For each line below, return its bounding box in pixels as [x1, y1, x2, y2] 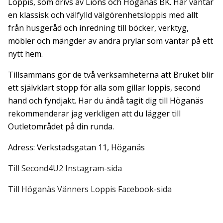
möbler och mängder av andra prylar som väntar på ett [8, 35, 213, 46]
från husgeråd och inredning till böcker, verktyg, [8, 22, 189, 33]
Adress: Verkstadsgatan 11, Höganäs [8, 141, 145, 153]
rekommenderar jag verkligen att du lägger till [8, 108, 181, 119]
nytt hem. [8, 48, 43, 59]
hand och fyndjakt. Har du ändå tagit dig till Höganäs [8, 95, 204, 106]
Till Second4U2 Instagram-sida [8, 162, 122, 174]
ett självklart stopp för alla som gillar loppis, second [8, 82, 201, 93]
